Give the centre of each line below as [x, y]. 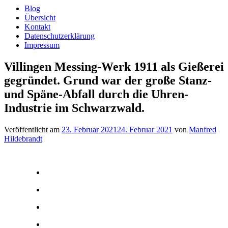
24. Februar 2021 [145, 129]
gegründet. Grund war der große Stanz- [108, 80]
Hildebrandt [23, 138]
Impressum [42, 45]
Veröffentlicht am [33, 129]
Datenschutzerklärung [60, 36]
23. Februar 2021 [89, 129]
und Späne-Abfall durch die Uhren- [96, 94]
